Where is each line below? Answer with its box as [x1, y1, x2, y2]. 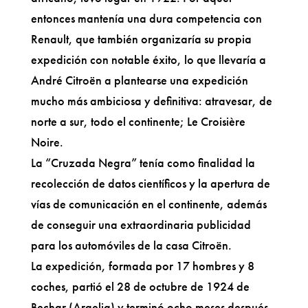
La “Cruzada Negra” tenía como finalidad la [30, 154, 255, 170]
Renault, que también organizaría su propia [30, 30, 252, 47]
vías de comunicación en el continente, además [30, 195, 267, 212]
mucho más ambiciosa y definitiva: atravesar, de [30, 92, 272, 109]
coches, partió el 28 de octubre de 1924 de [30, 278, 250, 294]
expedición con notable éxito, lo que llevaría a [30, 51, 266, 67]
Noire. [30, 133, 63, 150]
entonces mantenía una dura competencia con [30, 10, 262, 26]
